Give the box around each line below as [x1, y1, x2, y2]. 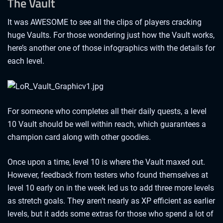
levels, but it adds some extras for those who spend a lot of [7, 209, 214, 219]
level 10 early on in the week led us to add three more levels [7, 183, 214, 193]
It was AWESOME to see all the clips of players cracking [7, 17, 202, 27]
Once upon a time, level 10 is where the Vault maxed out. [7, 157, 205, 167]
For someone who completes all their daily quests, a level [7, 106, 207, 116]
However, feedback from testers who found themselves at [7, 170, 208, 180]
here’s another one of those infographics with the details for [7, 43, 215, 53]
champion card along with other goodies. [7, 132, 151, 142]
